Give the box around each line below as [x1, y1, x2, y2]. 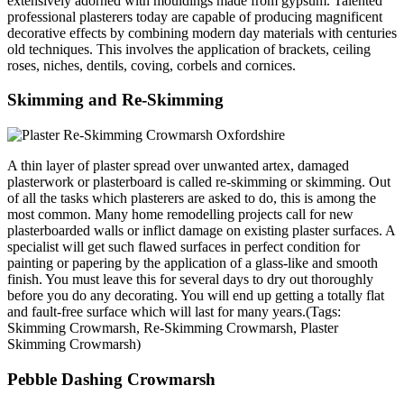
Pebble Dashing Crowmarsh [7, 369, 216, 389]
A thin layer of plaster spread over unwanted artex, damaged [7, 158, 349, 174]
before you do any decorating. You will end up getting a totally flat [7, 288, 384, 304]
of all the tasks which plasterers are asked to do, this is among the [7, 190, 376, 207]
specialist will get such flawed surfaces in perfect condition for [7, 239, 360, 255]
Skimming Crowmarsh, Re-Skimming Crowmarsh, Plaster [7, 320, 338, 336]
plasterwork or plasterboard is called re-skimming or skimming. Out [7, 174, 390, 190]
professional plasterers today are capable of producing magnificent [7, 8, 382, 24]
